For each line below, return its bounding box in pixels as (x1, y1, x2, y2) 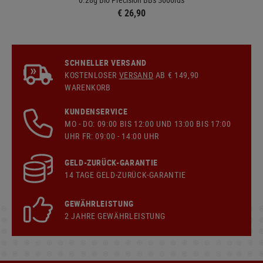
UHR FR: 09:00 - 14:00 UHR (65, 130, 159, 141)
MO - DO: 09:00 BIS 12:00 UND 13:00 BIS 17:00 (65, 117, 231, 129)
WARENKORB (65, 81, 111, 93)
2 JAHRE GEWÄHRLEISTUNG (65, 210, 166, 221)
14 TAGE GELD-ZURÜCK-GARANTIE (65, 168, 186, 180)
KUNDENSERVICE (65, 105, 128, 117)
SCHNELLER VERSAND (65, 56, 147, 68)
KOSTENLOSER (65, 69, 119, 80)
